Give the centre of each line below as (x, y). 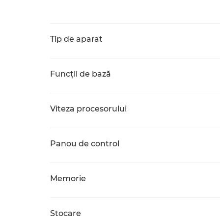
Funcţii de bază (81, 74)
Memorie (68, 179)
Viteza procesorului (88, 109)
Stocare (66, 213)
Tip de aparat (76, 39)
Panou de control (85, 144)
